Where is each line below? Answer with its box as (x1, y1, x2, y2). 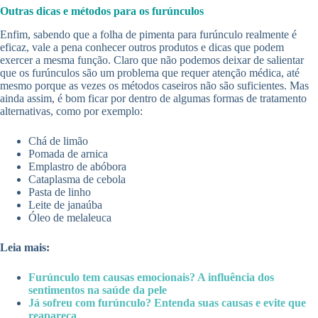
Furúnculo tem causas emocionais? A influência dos (28, 270, 274, 283)
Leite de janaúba (28, 198, 102, 211)
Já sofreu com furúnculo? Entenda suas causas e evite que (28, 296, 306, 309)
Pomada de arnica (28, 147, 108, 160)
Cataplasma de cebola (28, 172, 126, 185)
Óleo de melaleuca (28, 211, 111, 224)
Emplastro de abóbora (28, 160, 126, 172)
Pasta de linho (28, 185, 91, 198)
